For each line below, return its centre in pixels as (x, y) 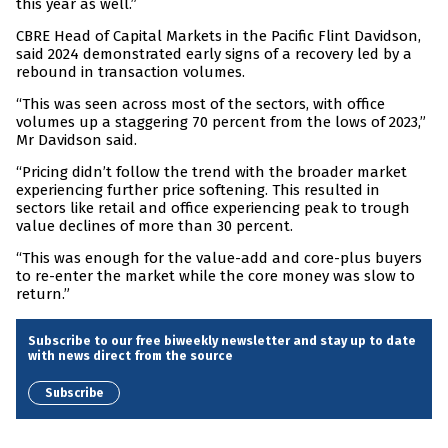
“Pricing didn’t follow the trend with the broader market (211, 172)
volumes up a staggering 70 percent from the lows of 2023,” (221, 122)
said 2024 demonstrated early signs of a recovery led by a (214, 54)
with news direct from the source (130, 356)
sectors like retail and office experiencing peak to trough (213, 208)
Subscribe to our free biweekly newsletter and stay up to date (222, 341)
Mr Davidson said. (76, 140)
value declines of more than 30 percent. (154, 226)
